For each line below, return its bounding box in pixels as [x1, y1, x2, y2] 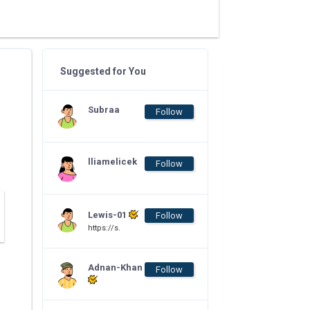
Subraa [88, 104, 120, 115]
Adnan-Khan [88, 262, 143, 273]
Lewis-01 [88, 210, 129, 220]
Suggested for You [60, 66, 146, 77]
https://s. [88, 224, 120, 232]
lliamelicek [88, 156, 137, 167]
